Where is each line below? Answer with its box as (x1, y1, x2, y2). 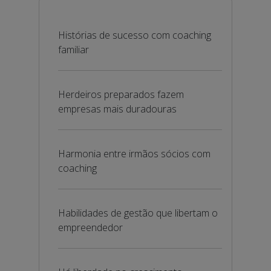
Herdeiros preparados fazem (58, 88, 184, 101)
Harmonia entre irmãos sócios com (58, 147, 211, 160)
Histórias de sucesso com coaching (58, 28, 211, 42)
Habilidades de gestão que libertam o (58, 206, 218, 220)
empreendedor (58, 221, 123, 234)
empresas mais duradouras (58, 102, 177, 116)
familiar (58, 43, 89, 56)
